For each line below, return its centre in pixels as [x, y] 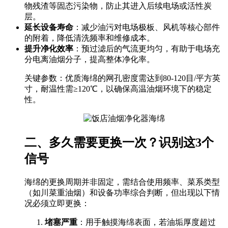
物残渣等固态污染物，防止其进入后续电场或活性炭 [118, 6]
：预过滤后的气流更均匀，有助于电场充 [147, 49]
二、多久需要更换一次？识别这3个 [119, 143]
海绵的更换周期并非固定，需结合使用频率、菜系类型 [122, 182]
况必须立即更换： [57, 203]
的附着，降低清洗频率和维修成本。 [90, 38]
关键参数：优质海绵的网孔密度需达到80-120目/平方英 [122, 78]
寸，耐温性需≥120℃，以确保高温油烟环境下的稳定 [118, 89]
